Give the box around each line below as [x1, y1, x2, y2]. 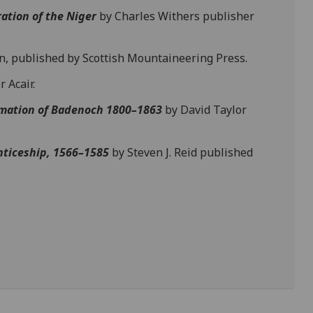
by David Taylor [162, 101, 247, 117]
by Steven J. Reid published [112, 144, 254, 160]
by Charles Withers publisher [96, 8, 255, 24]
